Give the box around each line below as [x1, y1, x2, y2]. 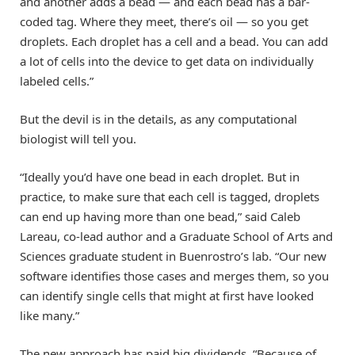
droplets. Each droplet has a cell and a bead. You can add [20, 33, 328, 50]
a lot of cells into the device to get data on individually [20, 53, 314, 70]
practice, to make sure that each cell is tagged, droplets [20, 189, 319, 205]
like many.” [20, 307, 79, 324]
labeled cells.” [20, 73, 94, 90]
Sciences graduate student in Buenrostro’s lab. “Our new [20, 248, 326, 265]
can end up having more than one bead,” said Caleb [20, 208, 300, 225]
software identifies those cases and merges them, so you [20, 268, 329, 284]
